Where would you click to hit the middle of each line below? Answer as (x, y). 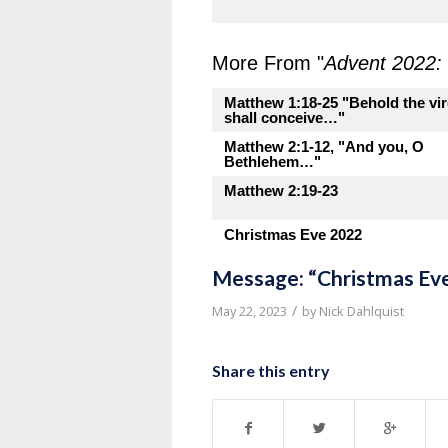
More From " (268, 63)
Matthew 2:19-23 (281, 190)
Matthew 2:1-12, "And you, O (324, 146)
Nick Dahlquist (361, 311)
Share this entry (271, 370)
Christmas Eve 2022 (293, 234)
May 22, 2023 (249, 311)
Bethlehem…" (272, 161)
